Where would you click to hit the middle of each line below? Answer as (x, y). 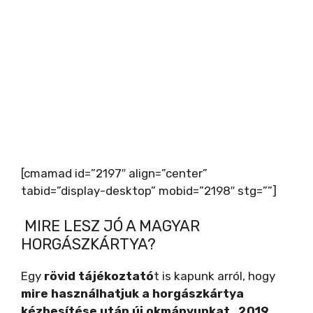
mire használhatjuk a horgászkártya (132, 294)
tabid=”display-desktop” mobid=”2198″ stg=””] (149, 190)
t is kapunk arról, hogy (214, 276)
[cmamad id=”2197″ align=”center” (114, 173)
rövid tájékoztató (97, 276)
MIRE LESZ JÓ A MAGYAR (110, 226)
